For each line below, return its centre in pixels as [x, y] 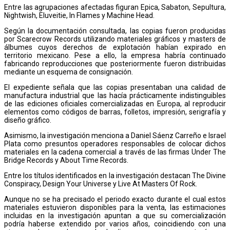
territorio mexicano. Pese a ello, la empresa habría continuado [115, 55]
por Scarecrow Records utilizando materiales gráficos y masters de [115, 39]
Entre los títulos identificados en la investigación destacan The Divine [115, 175]
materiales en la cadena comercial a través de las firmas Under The [115, 152]
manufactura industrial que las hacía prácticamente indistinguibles [115, 95]
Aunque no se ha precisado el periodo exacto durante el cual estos [115, 199]
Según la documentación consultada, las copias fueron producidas [115, 31]
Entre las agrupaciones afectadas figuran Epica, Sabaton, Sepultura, [115, 7]
